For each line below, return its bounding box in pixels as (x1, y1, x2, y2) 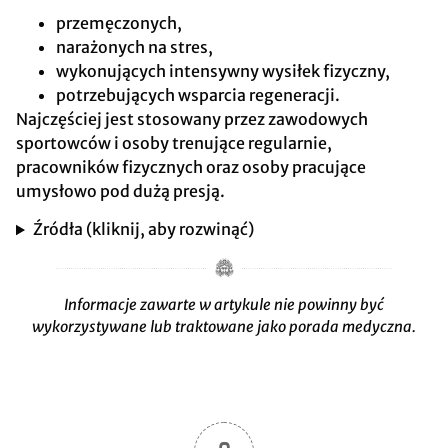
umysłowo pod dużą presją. (16, 180, 225, 201)
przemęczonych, (56, 12, 182, 33)
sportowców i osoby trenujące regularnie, (16, 132, 332, 153)
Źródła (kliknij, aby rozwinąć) (32, 219, 254, 240)
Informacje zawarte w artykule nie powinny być (64, 295, 384, 315)
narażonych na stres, (56, 36, 213, 57)
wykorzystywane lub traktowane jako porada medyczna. (32, 317, 416, 337)
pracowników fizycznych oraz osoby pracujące (16, 156, 366, 177)
